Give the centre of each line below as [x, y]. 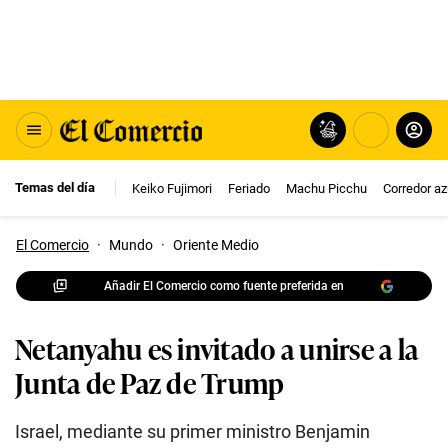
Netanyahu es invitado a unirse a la [217, 347]
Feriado [249, 188]
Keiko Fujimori [172, 188]
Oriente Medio [216, 245]
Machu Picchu [326, 188]
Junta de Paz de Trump [150, 381]
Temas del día [55, 187]
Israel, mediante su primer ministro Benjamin [192, 431]
